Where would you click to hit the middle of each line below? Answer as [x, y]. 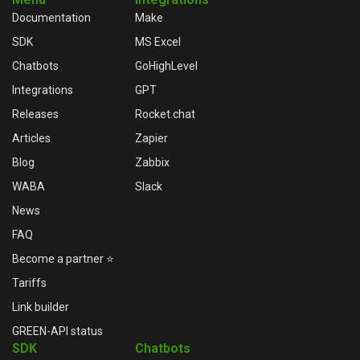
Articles [31, 138]
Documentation [51, 17]
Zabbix [152, 162]
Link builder [41, 307]
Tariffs [29, 282]
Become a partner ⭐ [63, 258]
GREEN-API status [57, 331]
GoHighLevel [166, 65]
